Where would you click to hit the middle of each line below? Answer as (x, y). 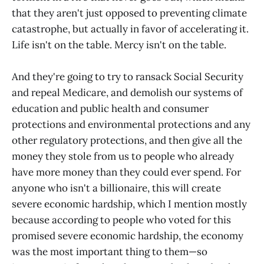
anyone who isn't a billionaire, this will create (116, 188)
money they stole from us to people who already (123, 156)
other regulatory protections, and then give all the (127, 140)
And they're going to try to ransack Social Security (128, 76)
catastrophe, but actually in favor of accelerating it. (130, 29)
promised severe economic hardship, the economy (128, 235)
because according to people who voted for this (121, 220)
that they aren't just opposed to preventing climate (129, 13)
